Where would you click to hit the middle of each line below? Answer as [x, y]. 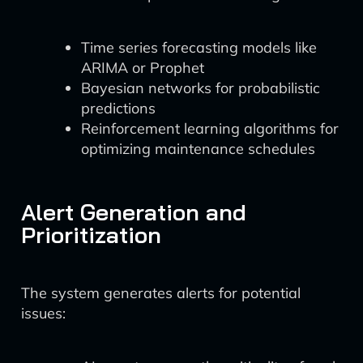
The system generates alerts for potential [161, 293]
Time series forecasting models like [199, 47]
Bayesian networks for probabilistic [201, 88]
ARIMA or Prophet [143, 68]
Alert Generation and [134, 212]
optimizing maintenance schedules [198, 149]
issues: [43, 313]
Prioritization [91, 235]
